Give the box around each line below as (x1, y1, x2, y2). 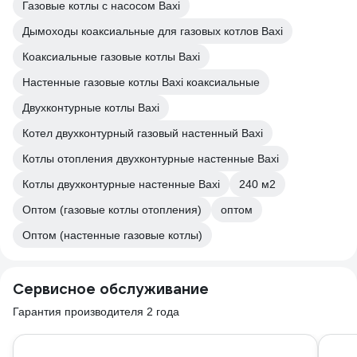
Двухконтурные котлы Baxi (22, 101, 159, 114)
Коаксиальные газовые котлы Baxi (22, 50, 200, 63)
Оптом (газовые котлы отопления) (22, 203, 202, 216)
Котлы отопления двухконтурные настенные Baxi (22, 152, 279, 165)
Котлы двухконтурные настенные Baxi (22, 178, 220, 190)
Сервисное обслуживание (13, 280, 209, 298)
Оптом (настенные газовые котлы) (22, 229, 202, 241)
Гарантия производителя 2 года (13, 305, 179, 318)
